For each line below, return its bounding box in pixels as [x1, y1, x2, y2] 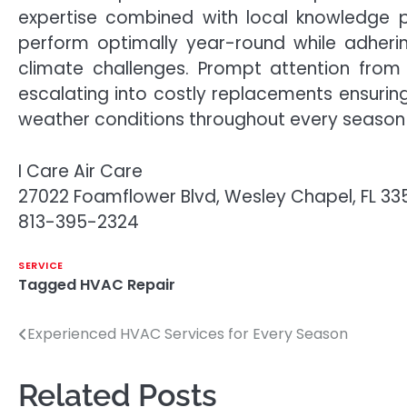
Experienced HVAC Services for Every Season [27, 323, 348, 345]
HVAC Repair [80, 274, 175, 296]
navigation [17, 358, 128, 385]
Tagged [18, 274, 80, 296]
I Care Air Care [18, 158, 143, 184]
